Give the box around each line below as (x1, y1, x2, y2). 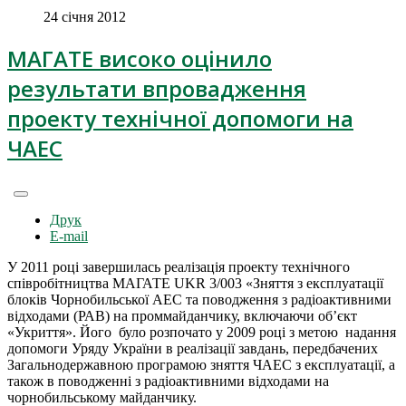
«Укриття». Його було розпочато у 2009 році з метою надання (7, 324, 396, 340)
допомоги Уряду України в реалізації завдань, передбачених (7, 340, 378, 356)
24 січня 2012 (43, 8, 126, 24)
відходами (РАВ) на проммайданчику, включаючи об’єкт (7, 307, 357, 324)
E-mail (50, 227, 88, 244)
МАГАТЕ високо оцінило (7, 43, 272, 73)
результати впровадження (7, 72, 306, 103)
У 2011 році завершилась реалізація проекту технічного (7, 258, 350, 275)
